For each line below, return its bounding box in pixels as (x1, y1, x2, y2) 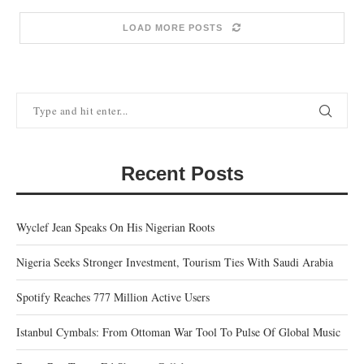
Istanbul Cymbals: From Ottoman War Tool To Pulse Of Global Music (16, 324, 340, 340)
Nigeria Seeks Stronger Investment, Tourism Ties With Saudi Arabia (16, 254, 333, 270)
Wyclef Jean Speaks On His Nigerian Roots (16, 219, 214, 235)
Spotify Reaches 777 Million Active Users (16, 289, 210, 305)
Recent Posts (120, 162, 244, 184)
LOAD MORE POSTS (123, 23, 223, 32)
